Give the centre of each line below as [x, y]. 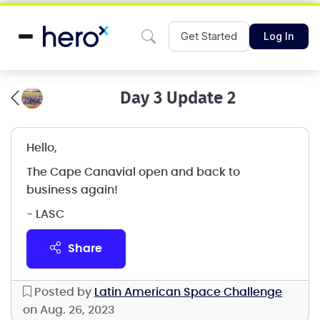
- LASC [45, 214]
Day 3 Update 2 [178, 99]
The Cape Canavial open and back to [133, 172]
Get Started [209, 36]
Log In [279, 36]
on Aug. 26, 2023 [69, 310]
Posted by [63, 292]
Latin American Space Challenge [188, 292]
